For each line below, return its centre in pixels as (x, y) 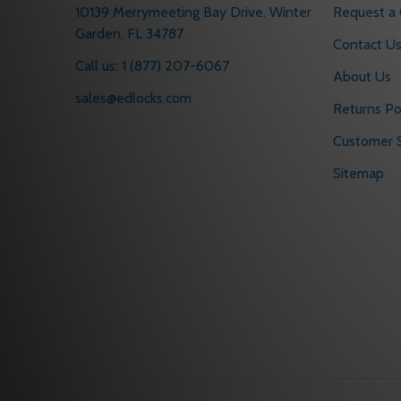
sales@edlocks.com (133, 98)
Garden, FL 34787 (129, 34)
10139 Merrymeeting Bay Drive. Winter (172, 13)
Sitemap (358, 174)
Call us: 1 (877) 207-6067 (152, 66)
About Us (362, 77)
